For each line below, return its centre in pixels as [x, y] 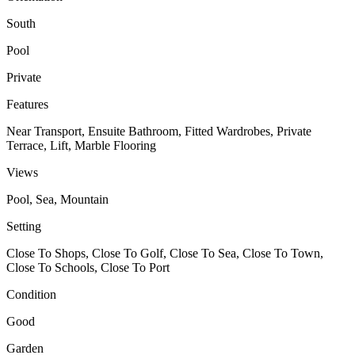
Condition [31, 294]
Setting [24, 226]
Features [27, 104]
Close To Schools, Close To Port [88, 267]
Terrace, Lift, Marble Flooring [81, 145]
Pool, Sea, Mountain [57, 199]
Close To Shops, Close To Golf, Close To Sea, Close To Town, [165, 253]
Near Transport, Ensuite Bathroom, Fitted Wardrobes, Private [159, 131]
